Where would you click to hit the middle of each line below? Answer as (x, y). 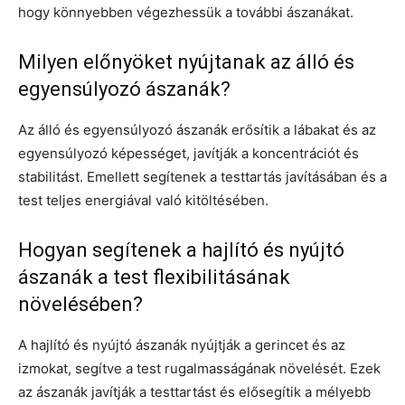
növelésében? (80, 304)
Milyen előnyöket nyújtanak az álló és (186, 61)
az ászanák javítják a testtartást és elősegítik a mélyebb (194, 391)
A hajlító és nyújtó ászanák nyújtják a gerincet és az (182, 344)
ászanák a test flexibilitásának (154, 277)
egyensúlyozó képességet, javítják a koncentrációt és (188, 153)
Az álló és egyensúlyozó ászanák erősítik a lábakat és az (197, 129)
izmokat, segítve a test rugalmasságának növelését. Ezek (199, 368)
